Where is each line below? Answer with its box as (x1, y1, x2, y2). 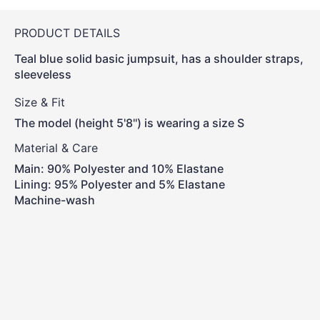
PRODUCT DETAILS (14, 26, 124, 40)
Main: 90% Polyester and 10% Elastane (14, 161, 224, 176)
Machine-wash (14, 193, 95, 207)
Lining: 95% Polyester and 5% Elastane (14, 177, 225, 191)
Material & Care (14, 141, 98, 155)
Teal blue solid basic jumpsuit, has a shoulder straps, (14, 51, 304, 66)
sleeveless (14, 67, 71, 81)
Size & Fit (14, 95, 65, 109)
